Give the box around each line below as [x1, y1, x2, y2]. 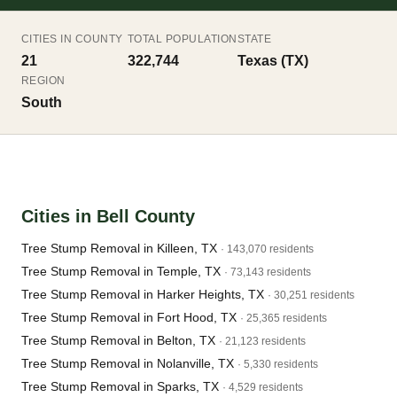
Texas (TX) [237, 53, 308, 68]
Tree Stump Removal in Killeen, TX [21, 241, 217, 255]
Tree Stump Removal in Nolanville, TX [21, 356, 234, 370]
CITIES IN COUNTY [21, 33, 123, 45]
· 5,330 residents [237, 358, 318, 370]
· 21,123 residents [219, 335, 306, 347]
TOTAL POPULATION [128, 33, 237, 45]
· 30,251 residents [268, 289, 354, 301]
